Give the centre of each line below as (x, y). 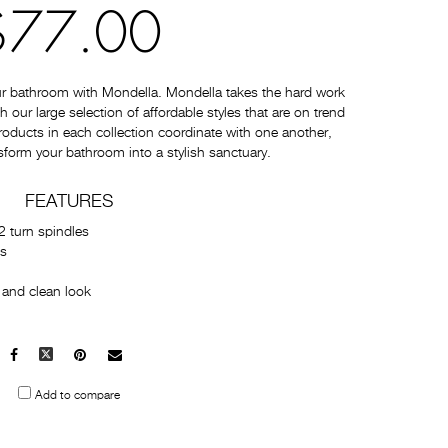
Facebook (47, 356)
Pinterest (113, 356)
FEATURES (68, 202)
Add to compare (77, 395)
